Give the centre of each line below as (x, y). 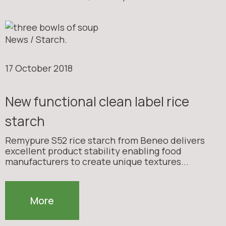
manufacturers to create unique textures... (97, 161)
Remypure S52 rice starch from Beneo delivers (105, 140)
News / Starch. (36, 39)
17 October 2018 (39, 68)
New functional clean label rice (97, 101)
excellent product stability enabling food (93, 151)
